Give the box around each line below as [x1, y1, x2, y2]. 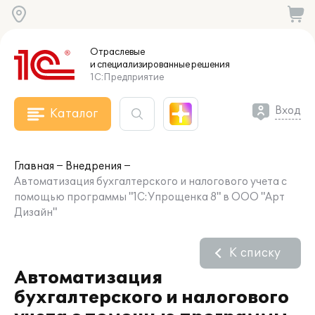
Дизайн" [14, 207, 57, 219]
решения [190, 59, 230, 70]
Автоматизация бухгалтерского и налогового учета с [14, 176, 287, 188]
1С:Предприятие [90, 72, 164, 83]
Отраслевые [90, 46, 145, 58]
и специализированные [90, 59, 190, 70]
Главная [14, 160, 54, 172]
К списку [229, 246, 281, 260]
